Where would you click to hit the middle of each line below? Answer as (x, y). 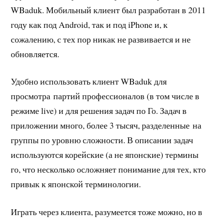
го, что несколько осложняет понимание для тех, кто (109, 169)
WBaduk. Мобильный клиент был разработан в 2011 (109, 10)
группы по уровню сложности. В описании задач (102, 140)
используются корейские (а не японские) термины (105, 155)
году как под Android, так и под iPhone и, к (89, 24)
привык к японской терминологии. (76, 184)
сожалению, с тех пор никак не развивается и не (101, 39)
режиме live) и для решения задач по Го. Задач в (99, 111)
